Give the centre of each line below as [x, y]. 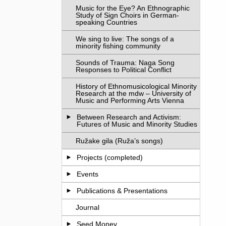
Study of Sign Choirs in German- [128, 15]
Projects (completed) [110, 157]
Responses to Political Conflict [124, 70]
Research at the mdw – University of [134, 93]
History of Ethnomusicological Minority [136, 86]
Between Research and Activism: [129, 117]
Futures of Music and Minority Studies [137, 124]
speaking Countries [107, 22]
